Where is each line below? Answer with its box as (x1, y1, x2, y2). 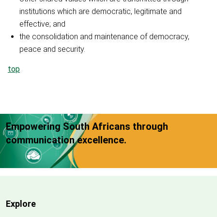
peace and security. (19, 44, 85, 54)
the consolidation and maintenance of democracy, (19, 31, 189, 41)
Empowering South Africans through (6, 120, 168, 132)
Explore (6, 198, 36, 209)
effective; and (19, 19, 65, 29)
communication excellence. (6, 134, 126, 146)
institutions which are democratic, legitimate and (19, 6, 182, 16)
